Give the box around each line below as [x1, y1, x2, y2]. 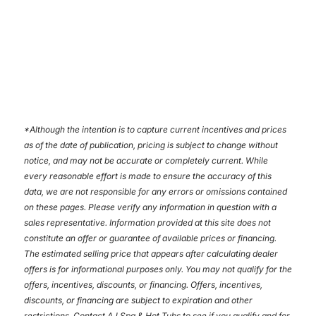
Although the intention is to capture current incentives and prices [29, 123, 286, 135]
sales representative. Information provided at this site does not [23, 217, 271, 228]
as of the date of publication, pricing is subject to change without [23, 139, 278, 150]
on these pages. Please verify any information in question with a [23, 201, 276, 212]
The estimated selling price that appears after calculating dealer [23, 248, 278, 259]
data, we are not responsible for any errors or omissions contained [23, 186, 287, 197]
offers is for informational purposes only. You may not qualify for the [23, 263, 292, 274]
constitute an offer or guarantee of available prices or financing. [23, 232, 276, 243]
